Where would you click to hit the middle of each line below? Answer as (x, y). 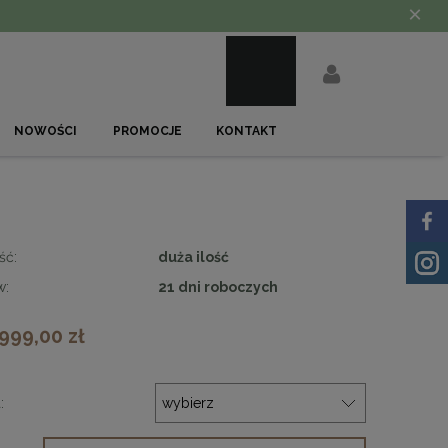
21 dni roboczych (217, 286)
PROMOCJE (148, 131)
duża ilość (193, 256)
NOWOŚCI (46, 131)
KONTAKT (246, 131)
